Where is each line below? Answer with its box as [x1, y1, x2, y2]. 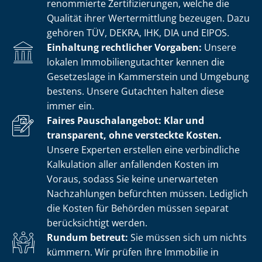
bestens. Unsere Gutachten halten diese [47, 84, 224, 98]
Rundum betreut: [47, 230, 128, 244]
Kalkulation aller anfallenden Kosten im [47, 157, 219, 171]
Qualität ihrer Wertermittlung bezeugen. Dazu [47, 11, 250, 25]
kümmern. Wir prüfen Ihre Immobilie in [47, 245, 219, 258]
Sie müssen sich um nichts [128, 230, 247, 244]
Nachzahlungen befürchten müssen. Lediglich [47, 187, 248, 200]
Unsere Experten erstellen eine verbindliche [47, 143, 240, 156]
